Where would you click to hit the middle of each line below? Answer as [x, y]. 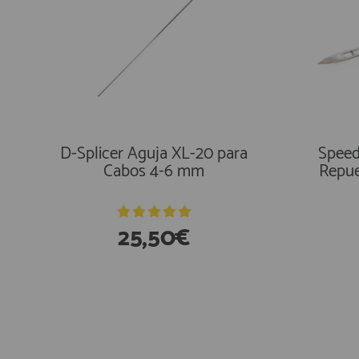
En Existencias [121, 313]
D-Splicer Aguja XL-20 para [154, 153]
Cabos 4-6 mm [154, 171]
